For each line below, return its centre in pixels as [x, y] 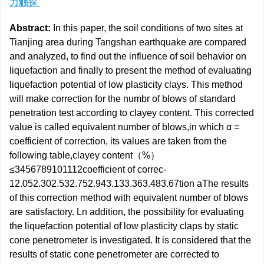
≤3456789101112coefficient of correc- [88, 169]
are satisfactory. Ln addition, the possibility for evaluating [127, 212]
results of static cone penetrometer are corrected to [114, 254]
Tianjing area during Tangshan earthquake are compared [128, 42]
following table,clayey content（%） [85, 155]
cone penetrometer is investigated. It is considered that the [130, 240]
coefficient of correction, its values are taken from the [118, 141]
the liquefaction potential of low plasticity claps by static [124, 226]
